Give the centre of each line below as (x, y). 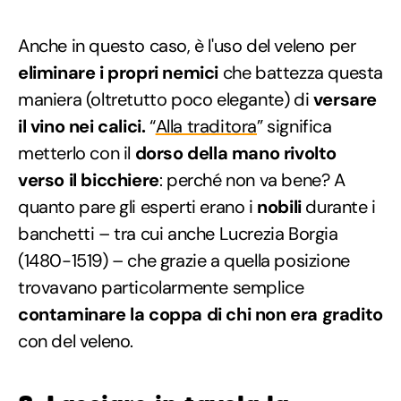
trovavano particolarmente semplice (161, 287)
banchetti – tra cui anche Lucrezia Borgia (178, 233)
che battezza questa (303, 72)
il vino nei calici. (82, 126)
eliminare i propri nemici (120, 72)
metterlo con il (77, 153)
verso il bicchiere (89, 179)
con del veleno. (76, 341)
